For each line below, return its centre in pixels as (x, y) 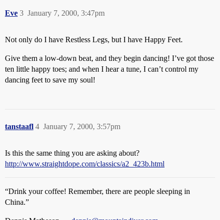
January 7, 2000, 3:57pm (82, 126)
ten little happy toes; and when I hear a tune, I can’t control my (102, 69)
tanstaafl (19, 126)
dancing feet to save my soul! (50, 80)
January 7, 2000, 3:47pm (66, 13)
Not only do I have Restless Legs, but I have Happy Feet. (94, 40)
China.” (17, 202)
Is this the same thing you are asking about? (72, 153)
